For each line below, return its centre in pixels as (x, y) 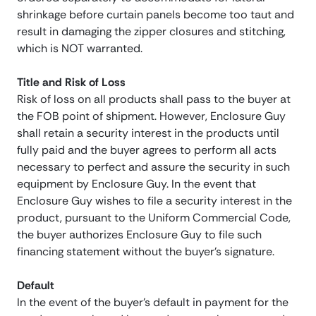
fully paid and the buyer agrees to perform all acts (147, 150)
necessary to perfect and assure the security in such (153, 167)
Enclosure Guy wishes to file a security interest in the (154, 201)
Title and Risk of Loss (71, 83)
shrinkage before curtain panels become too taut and (156, 15)
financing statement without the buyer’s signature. (146, 252)
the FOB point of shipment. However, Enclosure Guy (151, 116)
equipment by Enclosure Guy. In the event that (136, 184)
